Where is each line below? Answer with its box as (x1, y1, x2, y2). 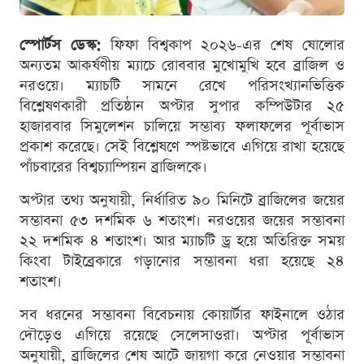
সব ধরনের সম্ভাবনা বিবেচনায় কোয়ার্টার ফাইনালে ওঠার (19, 304, 344, 325)
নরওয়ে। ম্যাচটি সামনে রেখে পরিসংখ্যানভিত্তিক (19, 75, 344, 96)
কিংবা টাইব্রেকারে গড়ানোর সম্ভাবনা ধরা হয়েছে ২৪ (19, 250, 344, 271)
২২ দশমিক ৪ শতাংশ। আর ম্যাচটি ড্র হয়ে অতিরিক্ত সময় (19, 230, 344, 251)
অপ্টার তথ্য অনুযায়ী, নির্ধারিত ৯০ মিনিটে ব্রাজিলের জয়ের (19, 189, 344, 210)
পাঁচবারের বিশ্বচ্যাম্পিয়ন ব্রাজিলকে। (19, 156, 207, 177)
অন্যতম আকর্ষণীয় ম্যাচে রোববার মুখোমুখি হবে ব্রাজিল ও (19, 54, 344, 76)
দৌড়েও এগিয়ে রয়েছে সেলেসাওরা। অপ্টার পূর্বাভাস (19, 324, 344, 345)
